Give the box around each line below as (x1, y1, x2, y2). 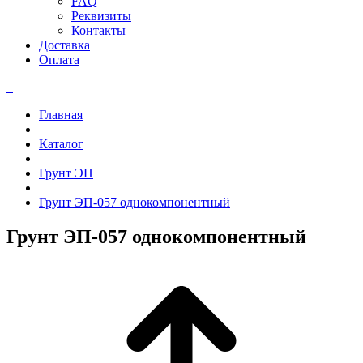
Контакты (71, 23, 126, 37)
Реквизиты (71, 9, 131, 23)
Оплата (39, 53, 79, 66)
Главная (39, 108, 83, 122)
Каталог (39, 137, 83, 151)
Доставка (39, 38, 90, 52)
